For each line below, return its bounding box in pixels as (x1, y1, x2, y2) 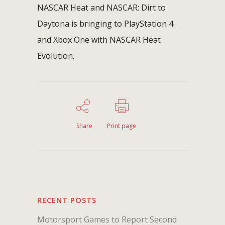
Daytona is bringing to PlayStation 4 (37, 18, 173, 29)
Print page (107, 121, 136, 130)
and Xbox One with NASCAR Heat (37, 34, 161, 45)
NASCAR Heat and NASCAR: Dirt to (37, 2, 166, 13)
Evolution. (37, 50, 74, 61)
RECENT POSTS (37, 194, 96, 205)
